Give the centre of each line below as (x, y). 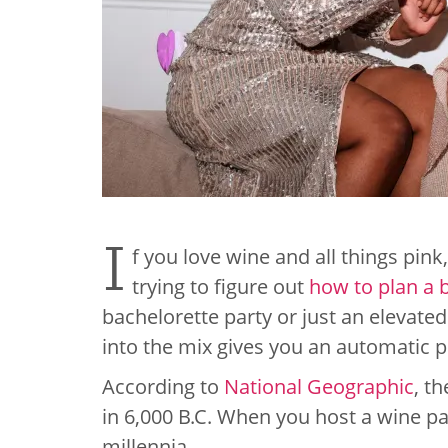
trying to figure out (220, 286)
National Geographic (319, 386)
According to (163, 386)
